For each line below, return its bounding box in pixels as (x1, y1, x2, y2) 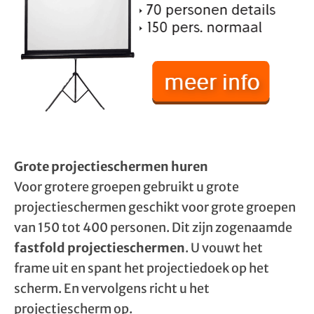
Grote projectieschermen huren (14, 158, 208, 175)
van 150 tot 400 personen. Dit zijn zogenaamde (14, 219, 292, 235)
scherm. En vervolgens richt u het (14, 280, 210, 296)
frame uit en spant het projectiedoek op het (14, 260, 269, 276)
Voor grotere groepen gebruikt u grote (14, 179, 239, 195)
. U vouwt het (185, 240, 263, 256)
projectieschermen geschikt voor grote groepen (14, 199, 296, 215)
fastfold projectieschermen (14, 240, 185, 256)
